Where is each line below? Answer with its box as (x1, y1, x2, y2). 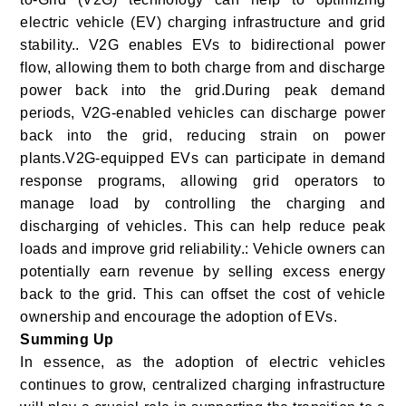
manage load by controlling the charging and (20, 196, 386, 212)
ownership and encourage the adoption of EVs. (20, 309, 338, 325)
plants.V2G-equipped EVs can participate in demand (20, 150, 386, 167)
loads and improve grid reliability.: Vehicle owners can (20, 241, 386, 257)
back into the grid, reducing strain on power (20, 128, 386, 144)
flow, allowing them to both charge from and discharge (20, 60, 386, 76)
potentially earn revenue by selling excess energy (20, 264, 386, 280)
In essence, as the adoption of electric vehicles (20, 354, 386, 371)
